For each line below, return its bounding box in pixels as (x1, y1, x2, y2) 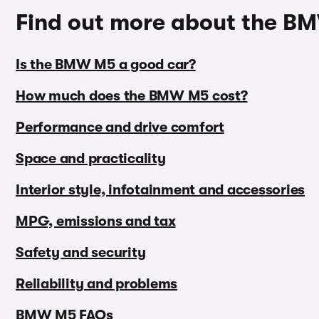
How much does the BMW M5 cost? (16, 88, 248, 105)
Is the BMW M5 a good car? (16, 56, 196, 73)
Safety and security (16, 244, 146, 261)
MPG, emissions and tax (16, 213, 176, 230)
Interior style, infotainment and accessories (16, 182, 305, 199)
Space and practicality (16, 150, 166, 167)
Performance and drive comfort (16, 119, 224, 136)
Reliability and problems (16, 276, 177, 293)
